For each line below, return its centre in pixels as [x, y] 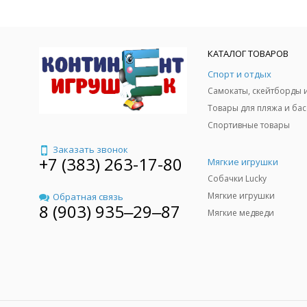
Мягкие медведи [241, 213]
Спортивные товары [249, 125]
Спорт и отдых [240, 74]
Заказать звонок [90, 150]
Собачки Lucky [237, 179]
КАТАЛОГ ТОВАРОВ [248, 53]
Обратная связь [88, 197]
